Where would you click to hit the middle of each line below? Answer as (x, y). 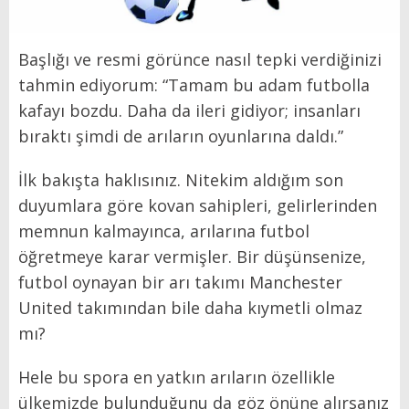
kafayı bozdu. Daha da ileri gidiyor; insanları (189, 110)
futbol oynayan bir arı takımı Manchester (180, 282)
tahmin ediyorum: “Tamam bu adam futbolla (194, 84)
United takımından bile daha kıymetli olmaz (190, 307)
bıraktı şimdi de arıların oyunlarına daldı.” (181, 136)
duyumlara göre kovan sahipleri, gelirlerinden (198, 205)
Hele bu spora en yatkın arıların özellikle (177, 377)
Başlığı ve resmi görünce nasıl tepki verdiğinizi (200, 59)
